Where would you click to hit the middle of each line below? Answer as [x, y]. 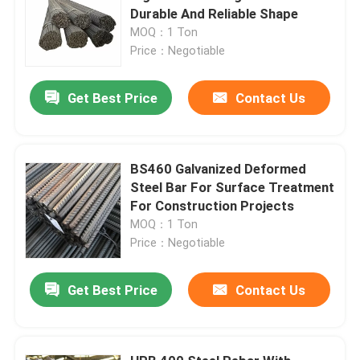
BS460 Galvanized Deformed [219, 168]
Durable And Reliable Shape [215, 13]
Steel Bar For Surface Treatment [233, 187]
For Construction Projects [213, 205]
